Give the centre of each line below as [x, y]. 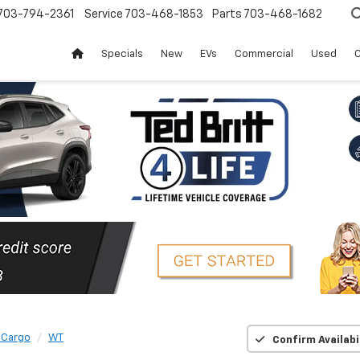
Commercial [264, 55]
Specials [122, 55]
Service [104, 15]
